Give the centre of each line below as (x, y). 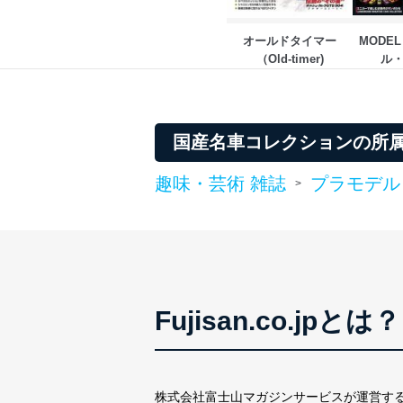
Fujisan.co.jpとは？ (278, 320)
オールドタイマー (290, 40)
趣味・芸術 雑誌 (220, 183)
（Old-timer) (290, 58)
